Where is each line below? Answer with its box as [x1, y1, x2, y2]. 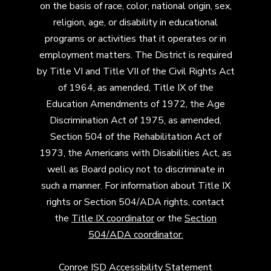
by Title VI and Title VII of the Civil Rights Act [36, 65, 235, 79]
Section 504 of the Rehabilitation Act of [50, 130, 221, 144]
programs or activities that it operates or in [45, 32, 226, 46]
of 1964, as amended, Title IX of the [57, 81, 214, 95]
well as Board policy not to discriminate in [47, 163, 224, 177]
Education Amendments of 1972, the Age [46, 97, 225, 111]
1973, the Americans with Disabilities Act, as [39, 146, 232, 160]
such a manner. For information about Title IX [41, 179, 230, 193]
